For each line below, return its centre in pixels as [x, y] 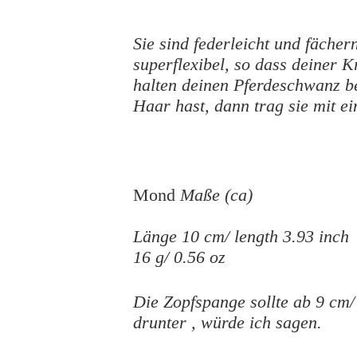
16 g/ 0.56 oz [179, 257]
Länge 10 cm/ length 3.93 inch [241, 236]
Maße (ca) [216, 195]
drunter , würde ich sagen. [228, 322]
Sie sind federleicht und [219, 43]
